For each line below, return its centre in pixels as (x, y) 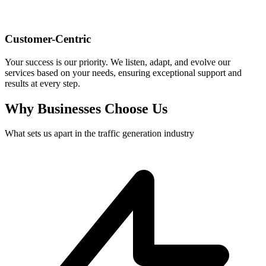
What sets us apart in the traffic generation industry (99, 134)
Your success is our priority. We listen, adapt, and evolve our (118, 62)
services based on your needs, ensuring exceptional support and (123, 72)
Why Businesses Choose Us (86, 108)
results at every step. (42, 83)
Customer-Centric (48, 39)
